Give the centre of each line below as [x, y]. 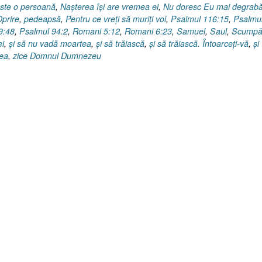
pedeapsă [42, 19]
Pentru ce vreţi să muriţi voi [116, 19]
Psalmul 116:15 [200, 19]
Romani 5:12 [96, 31]
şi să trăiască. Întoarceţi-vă [199, 44]
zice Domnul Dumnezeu [57, 56]
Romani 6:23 [148, 31]
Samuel [191, 31]
